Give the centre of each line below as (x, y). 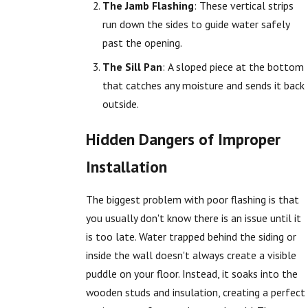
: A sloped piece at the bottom (233, 66)
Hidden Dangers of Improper (184, 139)
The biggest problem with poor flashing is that (193, 200)
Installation (127, 166)
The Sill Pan (132, 66)
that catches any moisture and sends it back (203, 85)
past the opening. (142, 43)
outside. (120, 103)
